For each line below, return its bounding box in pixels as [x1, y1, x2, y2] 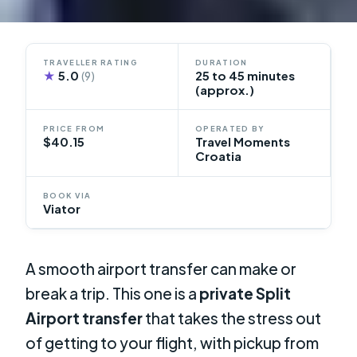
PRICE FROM [43, 124, 105, 134]
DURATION [195, 57, 248, 67]
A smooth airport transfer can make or [25, 258, 297, 278]
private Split [199, 283, 292, 303]
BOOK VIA [43, 190, 92, 200]
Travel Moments [195, 135, 290, 150]
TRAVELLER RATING [43, 57, 138, 67]
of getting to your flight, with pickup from [25, 332, 320, 352]
